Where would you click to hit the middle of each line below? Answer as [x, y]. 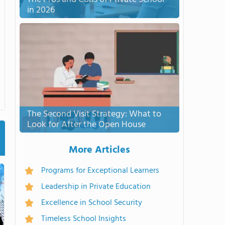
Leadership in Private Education [96, 187]
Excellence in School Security [92, 203]
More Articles [99, 150]
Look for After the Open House [86, 125]
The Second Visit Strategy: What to [94, 114]
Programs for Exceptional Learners [100, 171]
